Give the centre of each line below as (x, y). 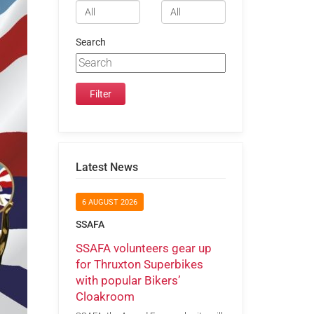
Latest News (107, 167)
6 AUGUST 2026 (109, 203)
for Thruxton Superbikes (139, 264)
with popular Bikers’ (128, 280)
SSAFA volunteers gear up (143, 248)
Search (90, 42)
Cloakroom (105, 296)
